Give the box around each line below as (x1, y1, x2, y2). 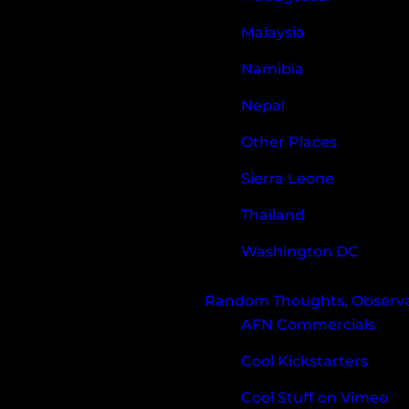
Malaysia (241, 24, 305, 42)
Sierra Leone (241, 170, 334, 188)
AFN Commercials (241, 316, 375, 334)
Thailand (241, 206, 305, 225)
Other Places (241, 133, 337, 152)
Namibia (241, 60, 304, 79)
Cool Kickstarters (241, 352, 368, 371)
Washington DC (241, 243, 359, 261)
